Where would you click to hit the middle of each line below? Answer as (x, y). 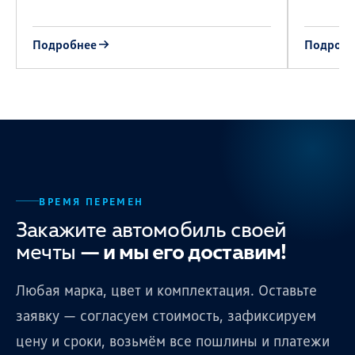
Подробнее (65, 45)
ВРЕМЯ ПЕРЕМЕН (92, 201)
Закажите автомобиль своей (151, 228)
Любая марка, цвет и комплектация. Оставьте (166, 289)
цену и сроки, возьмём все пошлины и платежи (173, 340)
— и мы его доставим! (183, 250)
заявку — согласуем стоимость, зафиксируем (166, 315)
